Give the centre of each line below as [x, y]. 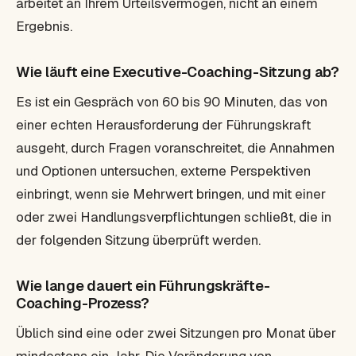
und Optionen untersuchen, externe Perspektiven [163, 171]
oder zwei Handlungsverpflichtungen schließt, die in [174, 217]
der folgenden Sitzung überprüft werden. [138, 240]
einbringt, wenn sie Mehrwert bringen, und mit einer [171, 194]
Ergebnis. [44, 26]
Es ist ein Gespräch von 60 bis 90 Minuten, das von [172, 102]
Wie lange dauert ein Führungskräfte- [143, 286]
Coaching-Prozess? [83, 303]
